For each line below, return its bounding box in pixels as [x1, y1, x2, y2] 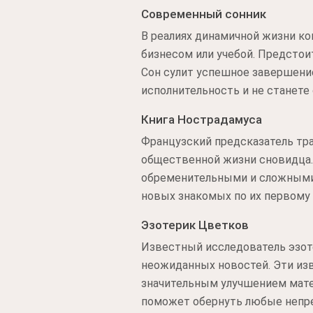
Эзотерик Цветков [141, 218, 249, 232]
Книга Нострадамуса [141, 112, 262, 126]
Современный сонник [141, 7, 266, 21]
